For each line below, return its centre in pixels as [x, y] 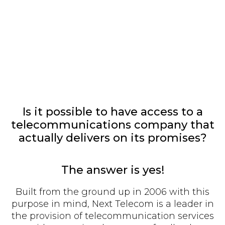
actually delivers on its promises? [113, 138]
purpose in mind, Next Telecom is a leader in [113, 204]
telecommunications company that [113, 125]
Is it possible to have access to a [113, 112]
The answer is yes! [113, 170]
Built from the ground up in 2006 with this [113, 192]
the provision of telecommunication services [113, 216]
